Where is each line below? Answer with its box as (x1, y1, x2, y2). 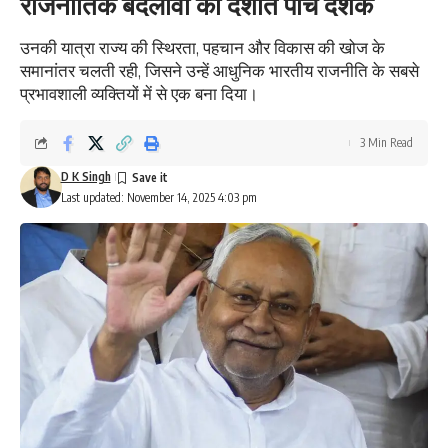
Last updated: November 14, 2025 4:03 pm (60, 190, 257, 206)
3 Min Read (360, 135, 413, 151)
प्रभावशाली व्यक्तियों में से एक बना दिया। (20, 82, 258, 105)
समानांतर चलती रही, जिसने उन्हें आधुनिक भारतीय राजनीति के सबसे (20, 59, 419, 82)
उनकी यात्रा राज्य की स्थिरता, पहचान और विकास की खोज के (20, 36, 385, 59)
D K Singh (60, 169, 111, 185)
